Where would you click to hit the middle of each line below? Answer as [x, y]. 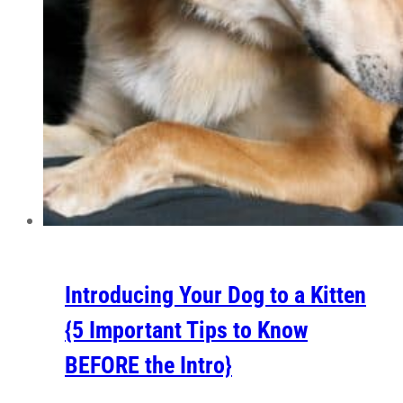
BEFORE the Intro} [148, 365]
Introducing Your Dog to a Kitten [215, 295]
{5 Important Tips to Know [186, 330]
